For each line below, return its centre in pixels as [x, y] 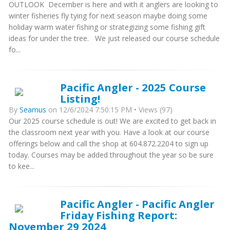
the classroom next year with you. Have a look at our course [109, 132]
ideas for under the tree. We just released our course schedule [114, 38]
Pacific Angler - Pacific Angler [137, 204]
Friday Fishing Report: [119, 215]
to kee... [22, 166]
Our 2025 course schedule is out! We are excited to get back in [112, 121]
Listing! [80, 99]
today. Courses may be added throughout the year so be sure [111, 155]
